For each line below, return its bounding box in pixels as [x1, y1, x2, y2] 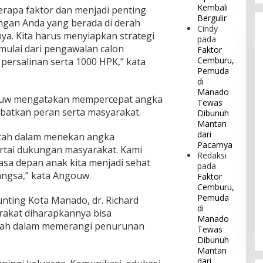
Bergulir [197, 12, 227, 24]
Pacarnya [197, 139, 233, 151]
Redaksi [197, 150, 227, 161]
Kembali [197, 2, 228, 14]
